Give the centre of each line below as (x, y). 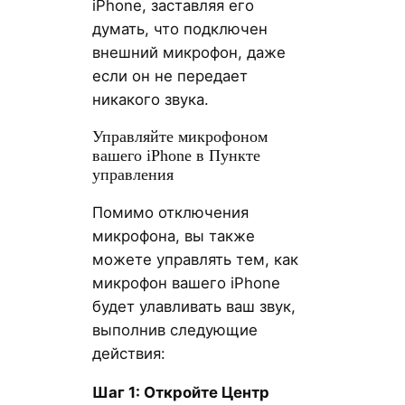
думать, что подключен (179, 28)
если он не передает (170, 75)
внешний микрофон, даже (188, 52)
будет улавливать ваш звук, (193, 307)
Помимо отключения (170, 213)
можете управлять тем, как (195, 260)
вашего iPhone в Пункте (176, 156)
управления (132, 175)
